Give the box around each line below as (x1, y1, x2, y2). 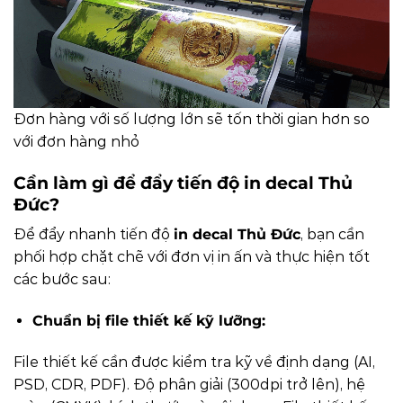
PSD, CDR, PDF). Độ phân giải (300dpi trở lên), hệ (13, 376, 365, 394)
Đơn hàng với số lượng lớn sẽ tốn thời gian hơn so (13, 111, 370, 129)
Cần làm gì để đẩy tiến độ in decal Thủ (13, 171, 353, 193)
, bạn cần (300, 226, 364, 244)
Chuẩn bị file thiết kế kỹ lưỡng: (31, 312, 270, 330)
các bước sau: (13, 271, 111, 289)
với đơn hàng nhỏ (13, 133, 139, 151)
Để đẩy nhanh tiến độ (13, 226, 174, 244)
